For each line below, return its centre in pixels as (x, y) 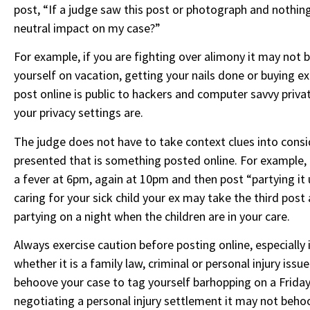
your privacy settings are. (79, 113)
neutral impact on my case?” (87, 28)
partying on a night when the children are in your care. (152, 216)
